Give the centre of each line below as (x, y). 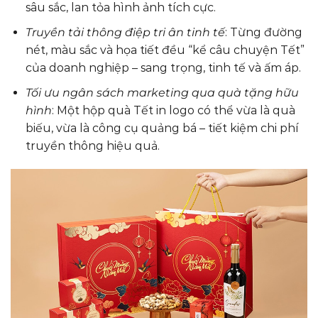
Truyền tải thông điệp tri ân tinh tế (125, 33)
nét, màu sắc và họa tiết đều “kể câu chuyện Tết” (165, 50)
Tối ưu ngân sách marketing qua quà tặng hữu (162, 92)
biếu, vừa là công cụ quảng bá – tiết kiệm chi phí (162, 128)
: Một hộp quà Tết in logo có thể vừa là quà (173, 110)
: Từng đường (263, 33)
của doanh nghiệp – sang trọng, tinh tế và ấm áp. (163, 68)
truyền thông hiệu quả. (92, 146)
